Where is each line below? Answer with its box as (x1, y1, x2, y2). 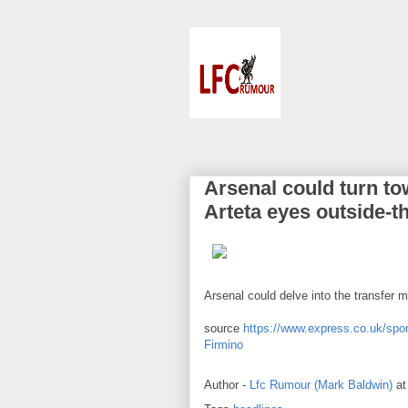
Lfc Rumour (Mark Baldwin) (250, 378, 393, 393)
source (204, 321, 243, 335)
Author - (204, 378, 250, 393)
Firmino (204, 338, 243, 352)
